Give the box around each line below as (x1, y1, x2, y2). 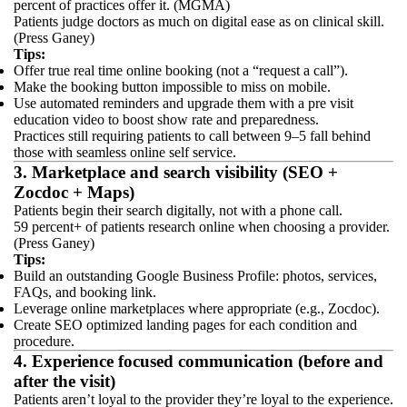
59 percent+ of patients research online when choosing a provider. (14, 219, 390, 234)
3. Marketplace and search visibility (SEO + (14, 163, 338, 182)
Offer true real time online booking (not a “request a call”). (14, 63, 348, 78)
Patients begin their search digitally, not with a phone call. (14, 203, 342, 218)
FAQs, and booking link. (14, 284, 156, 300)
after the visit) (14, 372, 115, 391)
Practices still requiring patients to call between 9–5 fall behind (14, 128, 371, 144)
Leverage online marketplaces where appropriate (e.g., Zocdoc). (14, 301, 380, 316)
